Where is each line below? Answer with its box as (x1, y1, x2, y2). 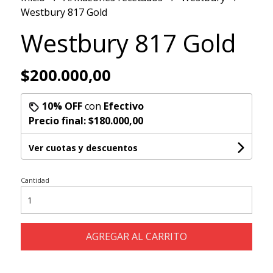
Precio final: (28, 114, 88, 128)
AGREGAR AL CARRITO (85, 230, 187, 244)
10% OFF (41, 99, 82, 113)
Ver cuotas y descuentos (28, 142, 138, 154)
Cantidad (20, 175, 49, 185)
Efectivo (103, 99, 144, 113)
